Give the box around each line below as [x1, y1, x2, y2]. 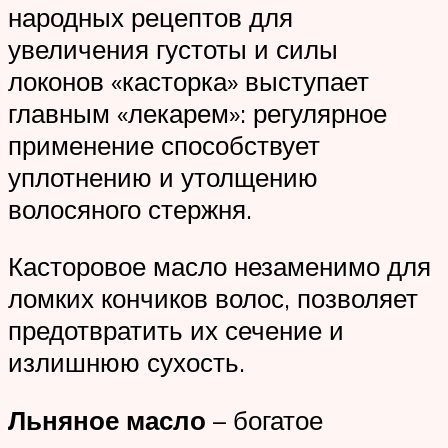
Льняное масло [8, 403, 206, 436]
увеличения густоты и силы [8, 32, 338, 65]
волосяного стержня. [8, 192, 252, 225]
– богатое [206, 403, 323, 436]
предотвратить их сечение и [8, 314, 344, 347]
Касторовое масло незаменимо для [8, 250, 431, 283]
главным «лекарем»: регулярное [8, 96, 387, 129]
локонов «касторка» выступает [8, 64, 369, 97]
